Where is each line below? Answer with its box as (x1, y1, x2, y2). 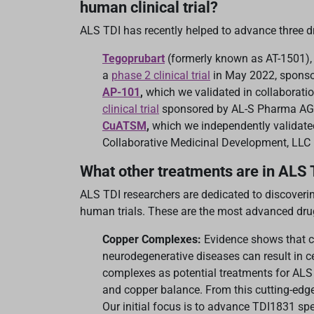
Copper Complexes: (102, 233, 204, 247)
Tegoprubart (102, 52, 165, 66)
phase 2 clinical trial (111, 69, 210, 83)
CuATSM (102, 119, 146, 133)
